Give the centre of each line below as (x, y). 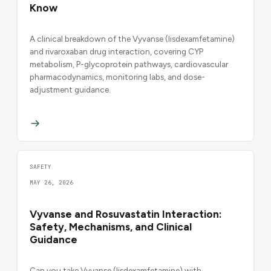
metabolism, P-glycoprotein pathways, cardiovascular (129, 64)
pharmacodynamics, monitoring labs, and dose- (117, 77)
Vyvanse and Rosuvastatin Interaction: (126, 214)
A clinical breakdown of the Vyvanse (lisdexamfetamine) (132, 38)
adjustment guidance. (70, 89)
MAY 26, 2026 (51, 183)
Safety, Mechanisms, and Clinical (111, 227)
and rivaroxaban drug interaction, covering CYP (116, 51)
